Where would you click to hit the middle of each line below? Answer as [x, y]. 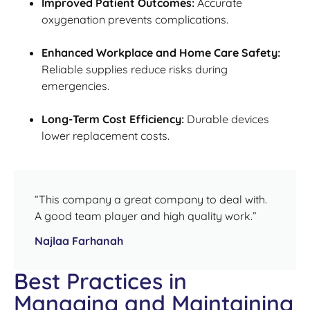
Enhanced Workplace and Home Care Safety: [161, 52]
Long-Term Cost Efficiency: [113, 119]
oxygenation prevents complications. [135, 19]
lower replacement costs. [106, 135]
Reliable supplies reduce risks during [135, 69]
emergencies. [75, 85]
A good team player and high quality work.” [146, 216]
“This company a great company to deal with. [151, 200]
